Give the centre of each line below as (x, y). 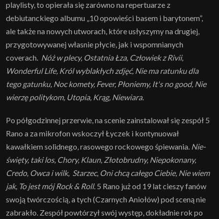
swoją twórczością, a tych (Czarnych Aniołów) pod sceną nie (106, 199)
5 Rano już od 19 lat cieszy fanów (152, 186)
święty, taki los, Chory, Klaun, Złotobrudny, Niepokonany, (101, 160)
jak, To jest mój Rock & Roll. (51, 186)
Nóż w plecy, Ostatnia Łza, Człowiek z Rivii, (112, 58)
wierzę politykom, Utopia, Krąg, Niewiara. (75, 97)
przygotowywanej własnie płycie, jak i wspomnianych (95, 44)
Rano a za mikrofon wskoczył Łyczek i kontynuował (92, 133)
